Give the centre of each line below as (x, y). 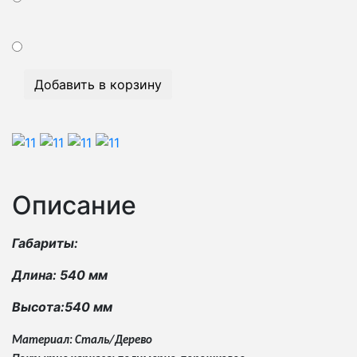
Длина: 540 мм (60, 275)
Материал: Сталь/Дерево (82, 340)
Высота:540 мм (62, 306)
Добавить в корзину (98, 84)
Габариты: (45, 243)
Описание (74, 205)
